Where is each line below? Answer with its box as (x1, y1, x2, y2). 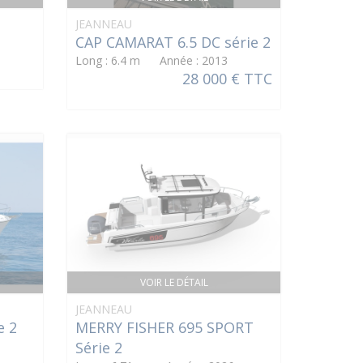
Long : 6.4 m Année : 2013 (75, 53, 228, 69)
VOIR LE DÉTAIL (139, 275, 208, 289)
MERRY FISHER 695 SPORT (75, 317, 254, 337)
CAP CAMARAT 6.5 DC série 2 (75, 32, 271, 53)
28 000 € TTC (181, 69, 272, 89)
